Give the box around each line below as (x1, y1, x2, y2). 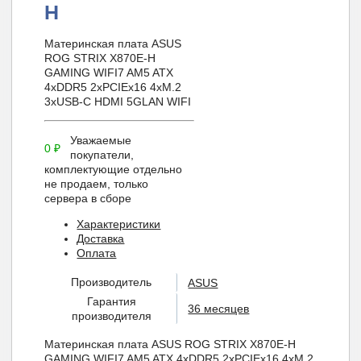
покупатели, (69, 148, 134, 162)
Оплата (77, 247, 117, 260)
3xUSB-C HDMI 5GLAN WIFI (44, 94, 192, 108)
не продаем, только (44, 177, 149, 191)
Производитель (71, 276, 152, 289)
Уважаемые (69, 134, 131, 147)
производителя (71, 309, 151, 323)
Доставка (77, 232, 125, 246)
